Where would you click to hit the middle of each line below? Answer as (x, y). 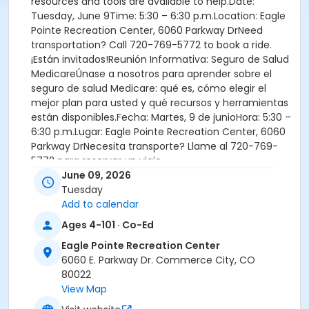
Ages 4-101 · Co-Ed (108, 225)
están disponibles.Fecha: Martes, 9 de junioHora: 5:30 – (161, 117)
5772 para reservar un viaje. (97, 161)
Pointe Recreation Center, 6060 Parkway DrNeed (147, 30)
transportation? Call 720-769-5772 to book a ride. (151, 45)
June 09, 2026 (96, 176)
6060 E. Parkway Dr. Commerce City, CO (158, 260)
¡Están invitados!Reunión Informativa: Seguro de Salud (160, 59)
